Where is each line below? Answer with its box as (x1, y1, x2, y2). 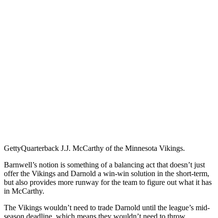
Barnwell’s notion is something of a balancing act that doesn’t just (4, 161, 205, 169)
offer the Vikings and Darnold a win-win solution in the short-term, (4, 169, 209, 178)
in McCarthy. (4, 187, 44, 196)
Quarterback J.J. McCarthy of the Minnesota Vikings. (21, 144, 185, 153)
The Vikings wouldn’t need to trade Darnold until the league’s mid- (4, 203, 210, 212)
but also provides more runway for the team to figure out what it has (4, 178, 212, 187)
